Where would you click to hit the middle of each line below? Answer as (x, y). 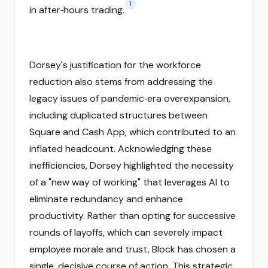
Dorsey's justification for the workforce (115, 65)
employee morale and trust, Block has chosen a (133, 249)
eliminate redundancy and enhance (106, 199)
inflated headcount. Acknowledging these (121, 149)
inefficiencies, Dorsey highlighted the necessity (132, 165)
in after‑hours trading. (77, 10)
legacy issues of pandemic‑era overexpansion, (130, 98)
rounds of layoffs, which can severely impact (126, 232)
